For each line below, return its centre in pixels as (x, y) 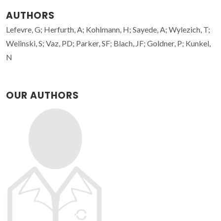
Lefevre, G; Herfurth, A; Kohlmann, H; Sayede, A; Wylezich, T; (108, 29)
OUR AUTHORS (42, 95)
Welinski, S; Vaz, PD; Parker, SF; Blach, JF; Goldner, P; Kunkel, (108, 43)
